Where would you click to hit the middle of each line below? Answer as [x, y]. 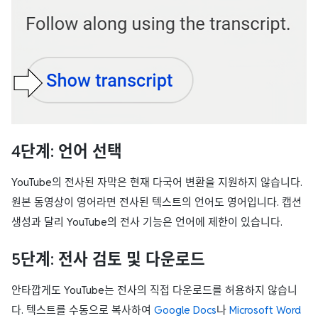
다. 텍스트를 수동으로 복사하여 [83, 309]
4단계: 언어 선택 [67, 151]
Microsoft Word [265, 309]
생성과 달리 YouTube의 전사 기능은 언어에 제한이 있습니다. [147, 221]
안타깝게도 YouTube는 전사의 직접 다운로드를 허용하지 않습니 [154, 290]
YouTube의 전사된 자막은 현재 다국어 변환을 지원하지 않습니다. [157, 182]
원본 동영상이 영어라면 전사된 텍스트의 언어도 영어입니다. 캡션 [157, 202]
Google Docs [185, 309]
